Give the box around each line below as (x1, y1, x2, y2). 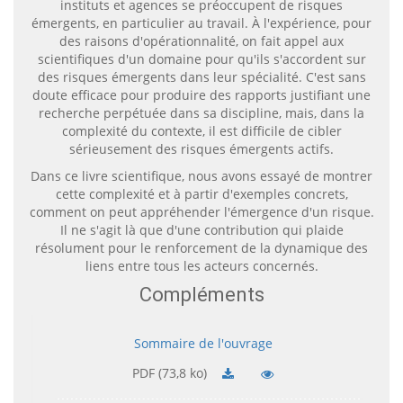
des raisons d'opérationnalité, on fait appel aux (59, 31, 344, 49)
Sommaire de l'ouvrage (134, 334, 273, 352)
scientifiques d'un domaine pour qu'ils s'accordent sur (37, 49, 366, 67)
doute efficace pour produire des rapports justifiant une (32, 85, 371, 103)
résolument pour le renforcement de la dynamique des (35, 238, 368, 256)
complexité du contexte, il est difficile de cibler (61, 121, 342, 139)
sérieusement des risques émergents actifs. (69, 139, 334, 157)
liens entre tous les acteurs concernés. (85, 256, 318, 274)
